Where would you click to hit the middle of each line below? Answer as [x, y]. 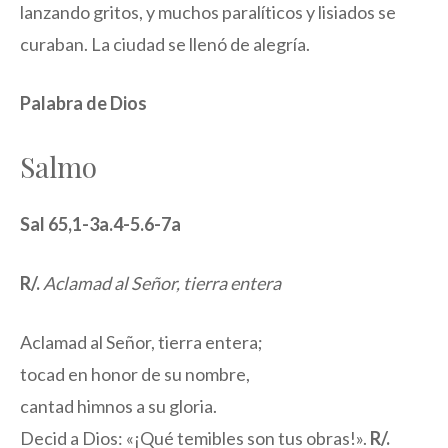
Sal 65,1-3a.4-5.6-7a [100, 224]
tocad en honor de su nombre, [135, 374]
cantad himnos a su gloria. [118, 406]
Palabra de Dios [83, 103]
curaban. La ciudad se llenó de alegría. [165, 44]
